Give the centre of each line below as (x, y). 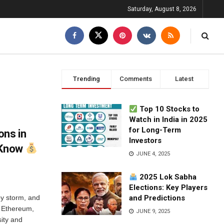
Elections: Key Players (168, 187)
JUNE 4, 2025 (152, 154)
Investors (145, 140)
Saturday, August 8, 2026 (162, 9)
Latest (184, 79)
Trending (86, 79)
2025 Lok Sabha (167, 177)
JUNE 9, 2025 (152, 211)
